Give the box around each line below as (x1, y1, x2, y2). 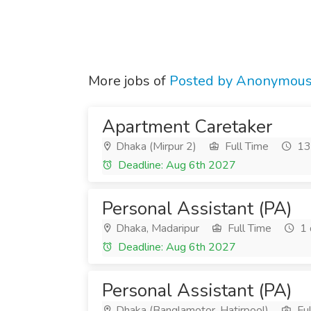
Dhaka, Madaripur (113, 221, 199, 236)
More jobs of (88, 72, 169, 90)
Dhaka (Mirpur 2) (113, 139, 196, 154)
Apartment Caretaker (102, 115, 272, 139)
